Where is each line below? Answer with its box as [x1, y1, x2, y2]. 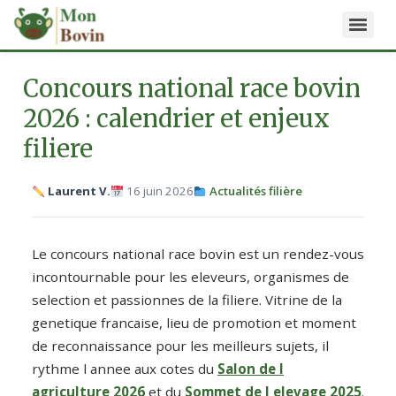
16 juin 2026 [123, 183, 194, 200]
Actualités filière [209, 183, 302, 200]
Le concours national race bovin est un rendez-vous [32, 245, 364, 263]
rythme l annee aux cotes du [32, 360, 217, 378]
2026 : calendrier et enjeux [23, 103, 330, 133]
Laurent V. [47, 183, 110, 200]
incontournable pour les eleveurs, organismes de [32, 268, 349, 286]
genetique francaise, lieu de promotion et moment [32, 314, 356, 332]
